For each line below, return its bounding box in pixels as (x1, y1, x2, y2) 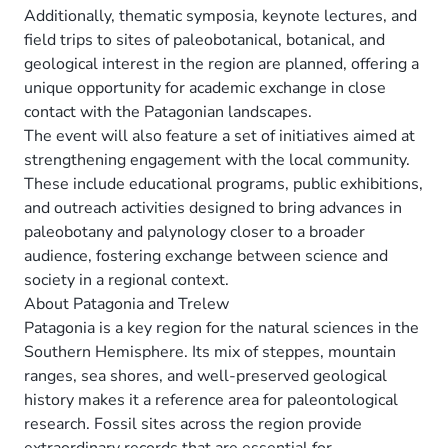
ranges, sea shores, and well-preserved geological (24, 364, 387, 387)
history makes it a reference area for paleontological (24, 388, 398, 411)
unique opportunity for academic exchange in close (24, 76, 386, 99)
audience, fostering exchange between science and (24, 244, 388, 267)
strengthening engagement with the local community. (24, 148, 410, 171)
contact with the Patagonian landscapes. (24, 100, 312, 123)
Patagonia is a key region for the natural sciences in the (24, 316, 419, 339)
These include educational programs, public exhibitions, (24, 172, 423, 195)
